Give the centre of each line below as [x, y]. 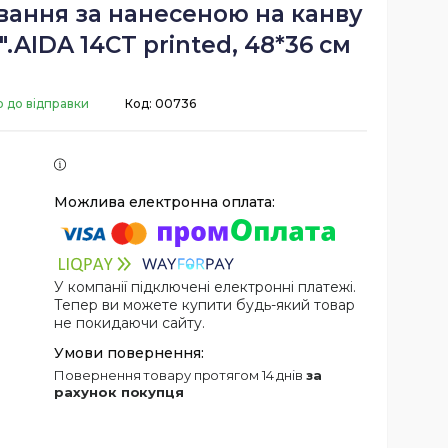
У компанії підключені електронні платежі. [205, 286]
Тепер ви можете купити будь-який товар [205, 304]
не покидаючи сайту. [130, 322]
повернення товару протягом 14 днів [185, 374]
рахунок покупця [119, 391]
